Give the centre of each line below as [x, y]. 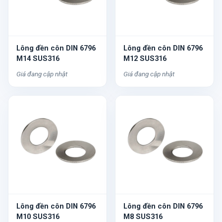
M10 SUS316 [38, 217]
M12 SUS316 [145, 58]
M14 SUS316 [38, 58]
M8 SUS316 [143, 217]
